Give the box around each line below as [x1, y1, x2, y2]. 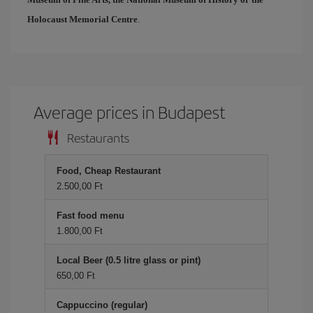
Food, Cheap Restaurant [57, 166, 161, 176]
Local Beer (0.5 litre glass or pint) [57, 255, 201, 265]
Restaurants [67, 129, 129, 146]
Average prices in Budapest [34, 100, 226, 124]
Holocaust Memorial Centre [27, 14, 138, 24]
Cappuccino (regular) [57, 300, 147, 310]
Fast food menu [57, 210, 124, 221]
